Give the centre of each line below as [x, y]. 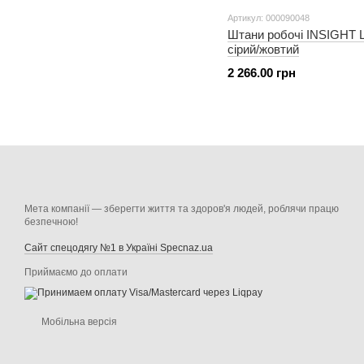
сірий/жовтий [263, 49]
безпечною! [51, 222]
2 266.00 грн [262, 73]
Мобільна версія [78, 322]
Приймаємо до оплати [76, 272]
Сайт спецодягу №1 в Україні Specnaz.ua [119, 248]
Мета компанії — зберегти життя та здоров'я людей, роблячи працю [182, 209]
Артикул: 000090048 [269, 18]
